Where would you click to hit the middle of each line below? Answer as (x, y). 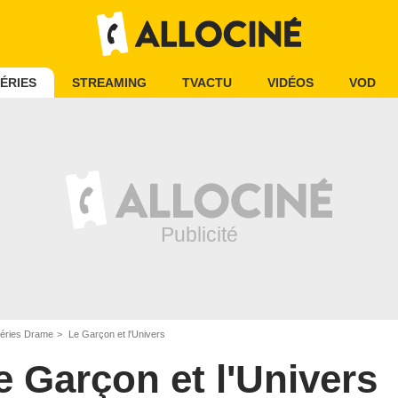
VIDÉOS (291, 83)
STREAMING (109, 83)
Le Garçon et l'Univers (115, 334)
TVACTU (207, 83)
